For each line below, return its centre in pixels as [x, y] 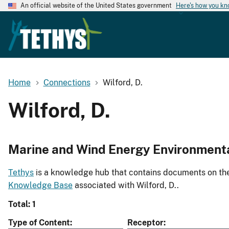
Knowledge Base [40, 186]
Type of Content [39, 223]
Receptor [145, 223]
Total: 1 [22, 204]
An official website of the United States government [96, 6]
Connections [67, 82]
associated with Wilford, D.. [126, 186]
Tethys [21, 173]
